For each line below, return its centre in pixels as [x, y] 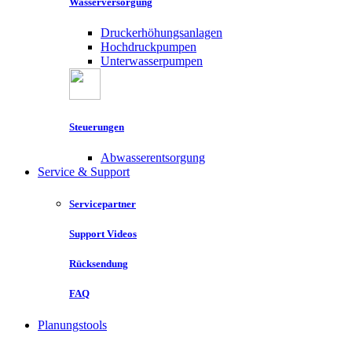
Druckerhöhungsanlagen [161, 33]
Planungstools [72, 324]
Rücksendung [99, 264]
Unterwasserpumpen [152, 61]
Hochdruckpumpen [148, 47]
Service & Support [84, 171]
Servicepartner [103, 203]
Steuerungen [97, 126]
